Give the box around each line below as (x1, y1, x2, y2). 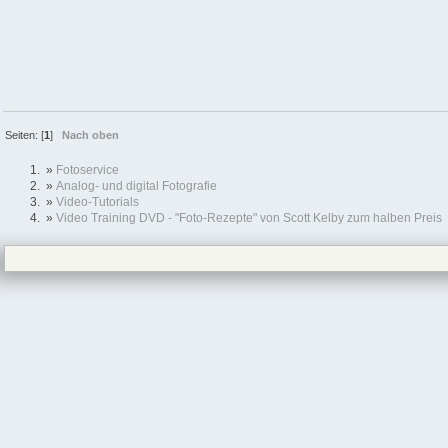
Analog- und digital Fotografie (56, 179, 217, 194)
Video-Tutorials (56, 195, 139, 210)
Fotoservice (56, 163, 119, 178)
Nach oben (62, 129, 120, 141)
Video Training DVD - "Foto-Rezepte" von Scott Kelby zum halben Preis (56, 211, 442, 226)
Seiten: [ (5, 129, 45, 141)
